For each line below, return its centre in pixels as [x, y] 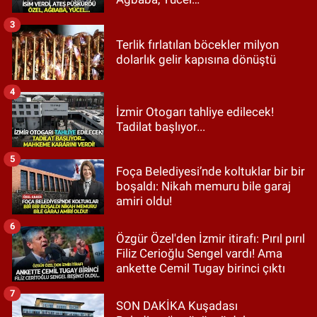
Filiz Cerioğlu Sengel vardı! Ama [199, 254]
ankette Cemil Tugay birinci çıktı [201, 269]
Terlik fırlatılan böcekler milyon [197, 44]
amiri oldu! [144, 201]
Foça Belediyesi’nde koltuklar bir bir [211, 172]
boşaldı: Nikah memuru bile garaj [203, 186]
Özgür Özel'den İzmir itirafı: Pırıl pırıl [211, 239]
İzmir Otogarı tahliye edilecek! [195, 111]
